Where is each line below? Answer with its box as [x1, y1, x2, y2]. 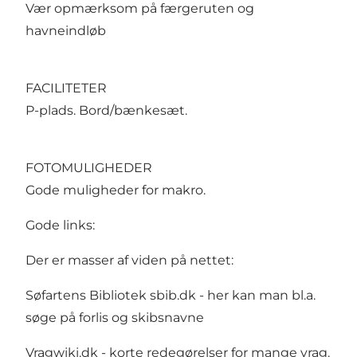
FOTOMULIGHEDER [25, 159, 152, 175]
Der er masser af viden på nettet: [25, 252, 233, 268]
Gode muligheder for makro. [25, 182, 206, 198]
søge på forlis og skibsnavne [25, 309, 204, 325]
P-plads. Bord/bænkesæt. [25, 102, 187, 118]
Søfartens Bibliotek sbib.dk [25, 287, 196, 303]
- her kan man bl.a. [196, 287, 316, 303]
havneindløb [25, 22, 106, 38]
